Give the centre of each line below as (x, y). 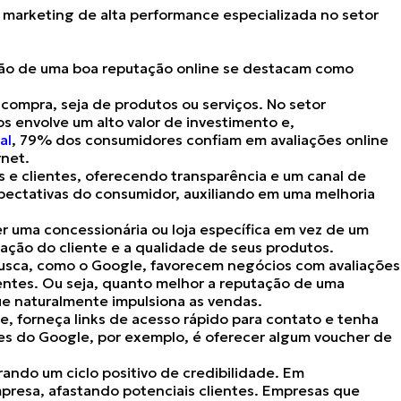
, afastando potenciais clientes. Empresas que (200, 390)
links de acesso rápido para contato (198, 319)
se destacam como (286, 68)
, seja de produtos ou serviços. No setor (189, 104)
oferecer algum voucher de (297, 337)
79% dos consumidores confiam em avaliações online (204, 140)
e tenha (350, 319)
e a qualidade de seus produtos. (222, 247)
